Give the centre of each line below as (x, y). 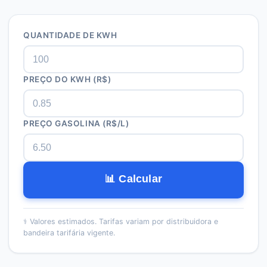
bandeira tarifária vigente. (69, 233)
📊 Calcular (133, 179)
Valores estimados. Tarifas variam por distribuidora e (124, 221)
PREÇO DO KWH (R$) (67, 79)
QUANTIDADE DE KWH (70, 35)
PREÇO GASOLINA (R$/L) (76, 123)
